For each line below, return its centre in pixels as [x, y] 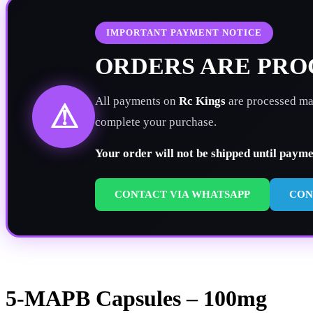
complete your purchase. [156, 122]
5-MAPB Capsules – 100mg [136, 299]
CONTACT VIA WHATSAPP [182, 194]
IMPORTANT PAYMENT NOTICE [184, 32]
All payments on [137, 101]
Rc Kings [202, 101]
